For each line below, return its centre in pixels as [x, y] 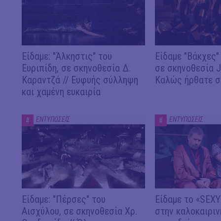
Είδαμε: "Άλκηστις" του [67, 56]
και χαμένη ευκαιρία [61, 92]
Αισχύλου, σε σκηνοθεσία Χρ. [79, 211]
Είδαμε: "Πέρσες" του [64, 200]
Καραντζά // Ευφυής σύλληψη [80, 80]
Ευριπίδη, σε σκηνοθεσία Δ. [76, 68]
